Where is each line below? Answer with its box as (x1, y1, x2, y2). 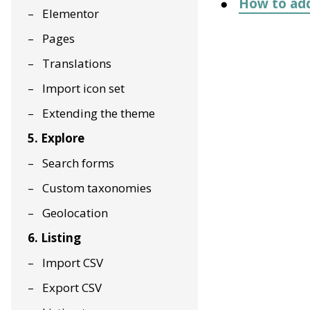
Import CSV (42, 255, 103, 271)
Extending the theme (42, 105, 155, 121)
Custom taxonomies (42, 180, 152, 196)
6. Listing (28, 230, 81, 246)
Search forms (42, 155, 114, 171)
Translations (42, 55, 111, 71)
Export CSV (42, 280, 102, 295)
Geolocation (42, 205, 108, 221)
